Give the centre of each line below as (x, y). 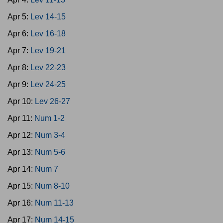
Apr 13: (21, 152)
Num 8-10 (52, 186)
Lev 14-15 (48, 17)
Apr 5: (19, 17)
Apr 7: (19, 51)
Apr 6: (19, 34)
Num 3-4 (50, 135)
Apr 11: (21, 118)
